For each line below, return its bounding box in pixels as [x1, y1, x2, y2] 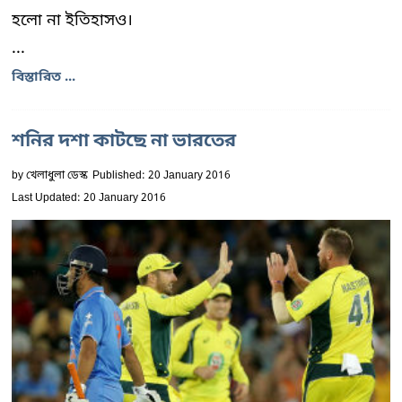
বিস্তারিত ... [12, 68, 75, 86]
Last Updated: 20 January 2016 [12, 191, 166, 205]
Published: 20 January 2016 [92, 169, 231, 183]
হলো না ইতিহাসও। [12, 10, 133, 31]
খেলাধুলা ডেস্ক [26, 169, 88, 183]
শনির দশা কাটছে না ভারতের [12, 129, 236, 154]
